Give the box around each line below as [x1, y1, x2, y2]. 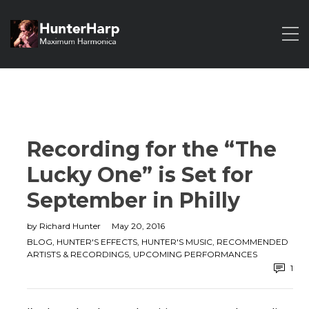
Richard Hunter [39, 221, 103, 231]
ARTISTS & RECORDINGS [27, 249, 129, 259]
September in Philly [27, 188, 240, 213]
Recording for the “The [27, 137, 277, 162]
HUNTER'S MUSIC [141, 237, 212, 247]
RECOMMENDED [217, 237, 288, 247]
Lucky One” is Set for [27, 162, 253, 188]
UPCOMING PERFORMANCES [133, 249, 257, 259]
